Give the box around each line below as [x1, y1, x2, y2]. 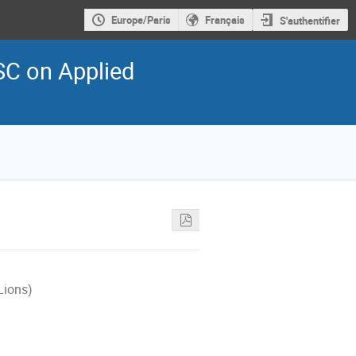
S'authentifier [279, 13, 340, 28]
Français [204, 13, 245, 28]
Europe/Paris [110, 13, 171, 28]
